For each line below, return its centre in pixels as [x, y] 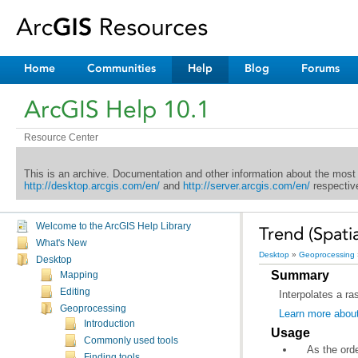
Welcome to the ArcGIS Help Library [113, 226]
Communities [121, 68]
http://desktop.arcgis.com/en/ [91, 186]
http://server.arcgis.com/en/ [246, 186]
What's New [62, 243]
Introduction [109, 324]
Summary [300, 275]
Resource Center [61, 137]
